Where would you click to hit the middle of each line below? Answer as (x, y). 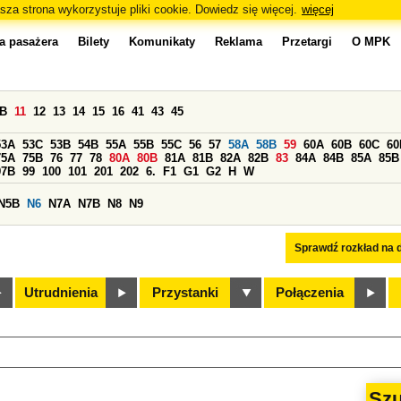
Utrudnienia (61, 293)
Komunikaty (162, 42)
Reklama (239, 42)
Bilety (94, 42)
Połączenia (310, 293)
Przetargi (307, 42)
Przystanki (185, 293)
